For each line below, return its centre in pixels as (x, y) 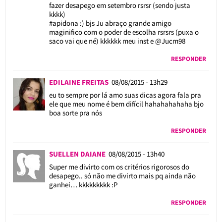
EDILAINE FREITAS (79, 82)
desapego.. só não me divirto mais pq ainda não (122, 175)
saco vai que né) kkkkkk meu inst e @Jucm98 (117, 41)
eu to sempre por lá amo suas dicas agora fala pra (125, 95)
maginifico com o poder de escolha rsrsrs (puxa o (124, 32)
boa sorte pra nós (75, 112)
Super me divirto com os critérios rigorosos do (119, 166)
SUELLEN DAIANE (79, 154)
